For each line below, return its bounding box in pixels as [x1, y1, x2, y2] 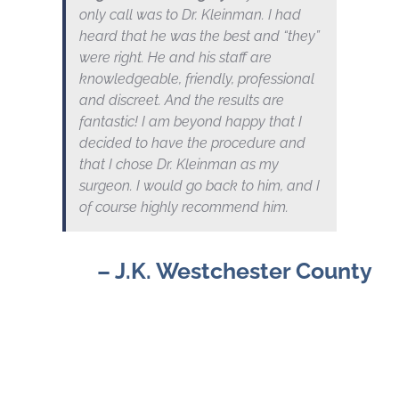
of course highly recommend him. [78, 199, 289, 216]
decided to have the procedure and [78, 134, 305, 152]
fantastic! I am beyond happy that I [78, 113, 302, 131]
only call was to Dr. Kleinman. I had [78, 6, 301, 24]
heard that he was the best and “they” [78, 28, 320, 45]
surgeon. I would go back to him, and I [78, 177, 320, 195]
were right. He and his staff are [78, 49, 272, 67]
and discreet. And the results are [78, 92, 284, 110]
